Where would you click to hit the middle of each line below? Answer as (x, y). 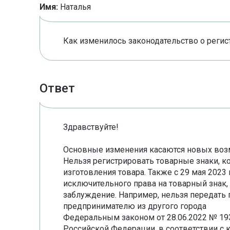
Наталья (74, 7)
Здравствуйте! (91, 127)
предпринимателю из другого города (135, 206)
